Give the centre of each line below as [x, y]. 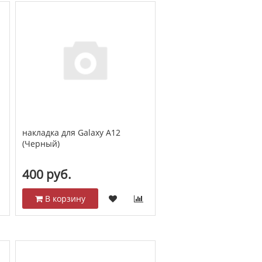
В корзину [64, 199]
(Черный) [41, 143]
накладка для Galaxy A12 [71, 132]
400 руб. [46, 175]
